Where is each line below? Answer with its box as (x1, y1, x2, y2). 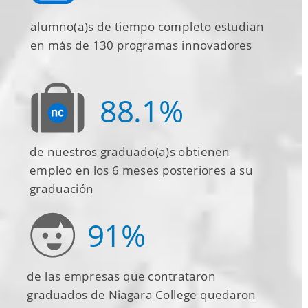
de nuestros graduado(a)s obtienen (30, 144, 230, 160)
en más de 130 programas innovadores (30, 36, 252, 54)
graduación (30, 180, 93, 197)
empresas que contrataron (63, 267, 216, 285)
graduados (27, 286, 91, 303)
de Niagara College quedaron (91, 286, 256, 303)
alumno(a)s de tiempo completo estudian (30, 18, 265, 35)
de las (27, 267, 64, 285)
